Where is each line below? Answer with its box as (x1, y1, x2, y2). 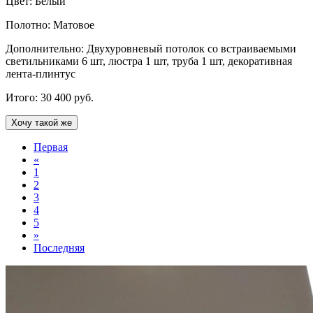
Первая (34, 141, 68, 154)
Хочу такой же (11, 117, 72, 129)
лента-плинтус (6, 68, 75, 80)
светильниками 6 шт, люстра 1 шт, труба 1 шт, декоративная (6, 55, 292, 68)
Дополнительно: (6, 43, 87, 55)
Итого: (6, 92, 41, 104)
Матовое (53, 19, 94, 31)
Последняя (34, 242, 85, 254)
